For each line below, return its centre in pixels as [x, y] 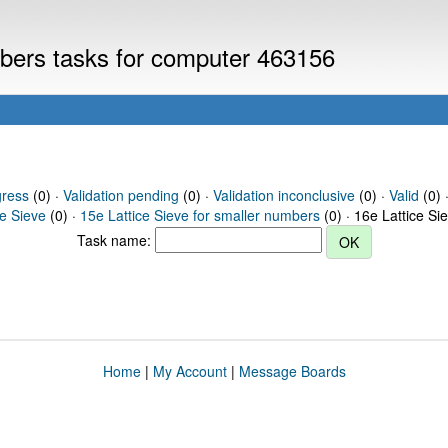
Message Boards [292, 371]
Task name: [115, 239]
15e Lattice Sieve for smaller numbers [200, 215]
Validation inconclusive [283, 195]
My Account [189, 371]
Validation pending [120, 195]
